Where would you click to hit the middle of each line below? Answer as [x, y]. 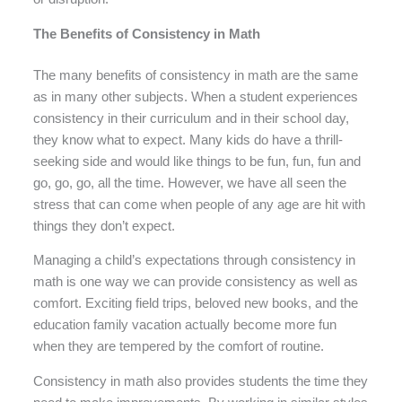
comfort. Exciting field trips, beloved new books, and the [196, 304]
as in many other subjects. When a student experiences [196, 96]
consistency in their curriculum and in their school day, [192, 118]
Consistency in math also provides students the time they [201, 381]
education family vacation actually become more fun [185, 325]
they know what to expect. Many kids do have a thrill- [188, 140]
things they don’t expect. [106, 226]
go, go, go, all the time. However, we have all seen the [190, 183]
